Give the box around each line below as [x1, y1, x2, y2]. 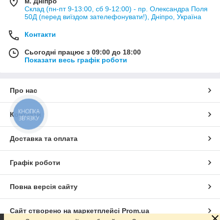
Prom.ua [122, 207, 149, 215]
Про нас [10, 86, 37, 94]
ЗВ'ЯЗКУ [18, 114, 39, 122]
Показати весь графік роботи [25, 56, 127, 64]
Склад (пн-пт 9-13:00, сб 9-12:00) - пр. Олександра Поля [25, 5, 208, 13]
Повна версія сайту [10, 183, 78, 191]
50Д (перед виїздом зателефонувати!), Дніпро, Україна [25, 13, 201, 21]
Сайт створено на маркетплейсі [10, 207, 122, 215]
